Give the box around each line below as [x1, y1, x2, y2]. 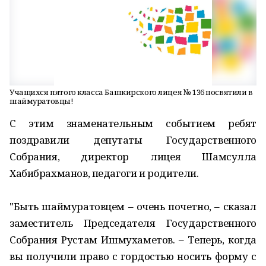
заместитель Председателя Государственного [9, 216, 256, 230]
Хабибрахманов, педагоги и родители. [9, 166, 199, 180]
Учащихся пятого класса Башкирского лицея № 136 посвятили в [9, 87, 253, 97]
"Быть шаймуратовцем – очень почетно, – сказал [9, 199, 256, 213]
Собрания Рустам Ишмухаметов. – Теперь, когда [9, 233, 256, 246]
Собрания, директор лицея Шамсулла [9, 150, 256, 163]
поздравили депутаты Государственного [9, 133, 256, 147]
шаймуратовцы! [9, 96, 73, 106]
